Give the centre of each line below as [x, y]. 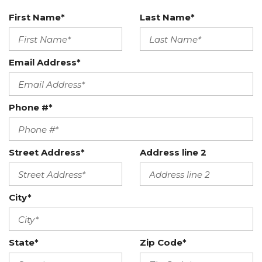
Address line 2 [173, 152]
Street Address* [47, 152]
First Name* [37, 17]
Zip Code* [163, 242]
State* [24, 242]
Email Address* [45, 62]
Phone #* [31, 107]
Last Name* [167, 17]
